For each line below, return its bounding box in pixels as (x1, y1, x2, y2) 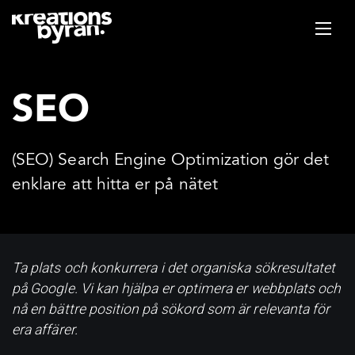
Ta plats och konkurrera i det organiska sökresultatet (12, 260, 336, 276)
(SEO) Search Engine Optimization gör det (12, 151, 330, 169)
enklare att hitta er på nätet (12, 176, 218, 193)
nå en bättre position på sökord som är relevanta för (12, 301, 330, 317)
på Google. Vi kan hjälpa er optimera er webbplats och (12, 281, 342, 296)
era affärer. (12, 322, 78, 338)
